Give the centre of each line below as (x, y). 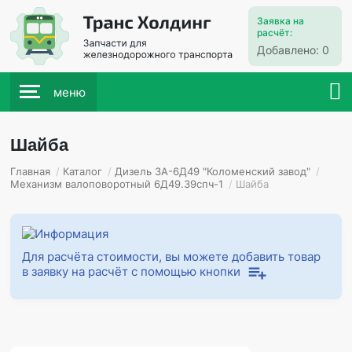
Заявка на (280, 21)
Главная (31, 171)
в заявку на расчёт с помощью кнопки (132, 271)
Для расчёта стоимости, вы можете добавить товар (172, 257)
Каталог (83, 171)
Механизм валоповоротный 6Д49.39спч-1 (117, 184)
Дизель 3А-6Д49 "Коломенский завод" (213, 171)
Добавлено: (289, 50)
